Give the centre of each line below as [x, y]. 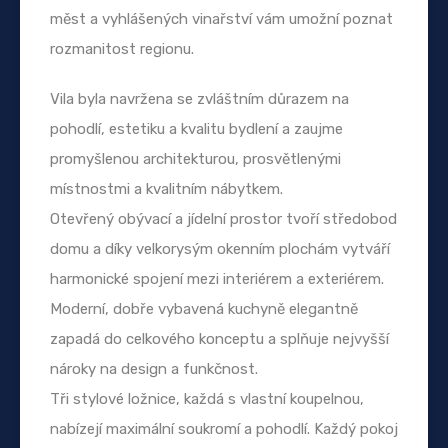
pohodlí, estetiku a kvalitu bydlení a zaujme [196, 128]
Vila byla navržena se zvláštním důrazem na [199, 98]
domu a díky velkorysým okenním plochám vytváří [220, 248]
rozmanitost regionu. [122, 48]
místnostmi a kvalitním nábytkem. [166, 188]
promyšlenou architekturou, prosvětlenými [195, 158]
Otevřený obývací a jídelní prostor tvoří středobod [223, 218]
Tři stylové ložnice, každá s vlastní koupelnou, [207, 398]
